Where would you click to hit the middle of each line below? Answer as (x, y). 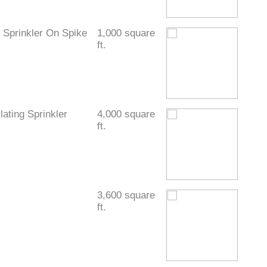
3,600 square (126, 195)
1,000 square (126, 33)
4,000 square (126, 114)
